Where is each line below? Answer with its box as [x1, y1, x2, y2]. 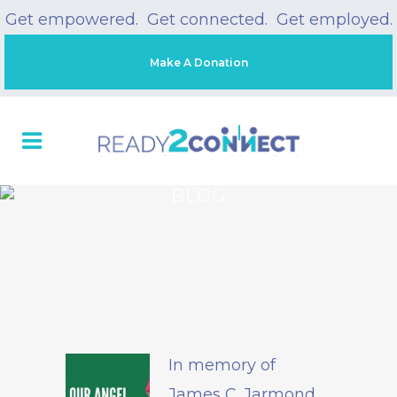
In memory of [168, 355, 276, 375]
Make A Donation [149, 56, 248, 69]
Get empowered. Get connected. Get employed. [4, 10, 393, 29]
